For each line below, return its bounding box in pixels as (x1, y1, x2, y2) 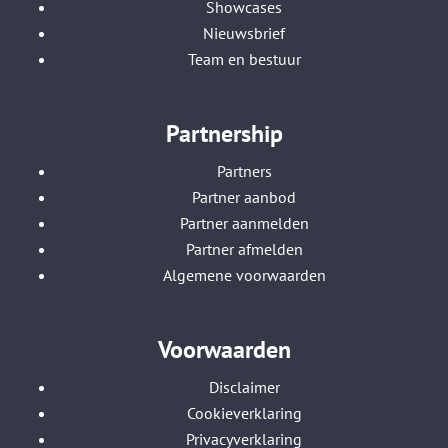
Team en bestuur (187, 49, 301, 69)
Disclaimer (208, 377, 280, 397)
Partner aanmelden (179, 213, 309, 233)
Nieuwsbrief (203, 23, 285, 43)
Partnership (165, 118, 283, 149)
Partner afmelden (185, 239, 303, 259)
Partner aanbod (192, 187, 296, 207)
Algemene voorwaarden (162, 265, 326, 285)
